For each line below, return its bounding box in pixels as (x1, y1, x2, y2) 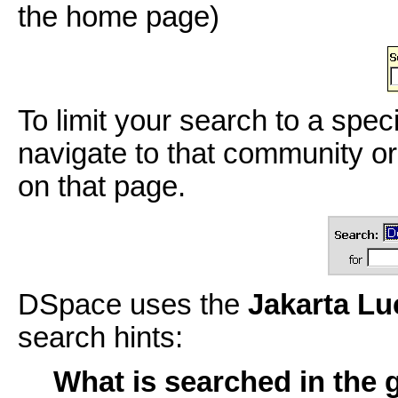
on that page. (18, 171, 186, 203)
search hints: (18, 321, 183, 354)
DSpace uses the (18, 288, 240, 321)
